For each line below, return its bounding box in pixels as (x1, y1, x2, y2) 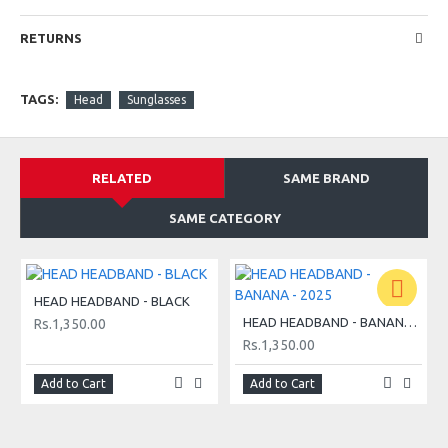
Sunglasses (127, 92, 186, 106)
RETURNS (20, 31, 82, 46)
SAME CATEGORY (168, 211, 281, 226)
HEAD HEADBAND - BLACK (34, 294, 190, 309)
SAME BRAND (283, 171, 370, 186)
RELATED (92, 171, 152, 186)
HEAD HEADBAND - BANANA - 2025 (403, 315, 417, 330)
